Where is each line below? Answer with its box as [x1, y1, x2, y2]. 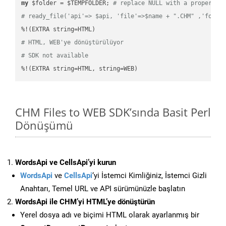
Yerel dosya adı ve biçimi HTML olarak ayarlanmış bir [20, 210, 199, 220]
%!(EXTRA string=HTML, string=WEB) [21, 65, 138, 72]
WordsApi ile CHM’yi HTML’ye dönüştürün [15, 197, 155, 207]
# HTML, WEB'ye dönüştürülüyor [21, 38, 124, 46]
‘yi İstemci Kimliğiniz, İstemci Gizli [92, 171, 207, 181]
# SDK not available [21, 51, 89, 59]
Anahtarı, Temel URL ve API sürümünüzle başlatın [20, 184, 185, 194]
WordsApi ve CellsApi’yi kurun [15, 158, 116, 167]
